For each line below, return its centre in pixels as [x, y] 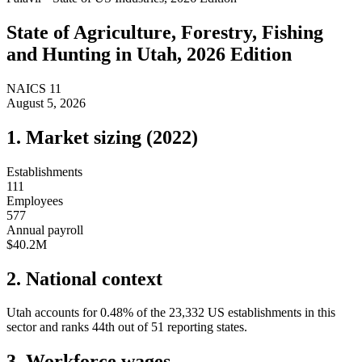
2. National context [84, 278]
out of [135, 327]
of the [153, 313]
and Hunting [59, 54]
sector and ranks [48, 327]
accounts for [64, 313]
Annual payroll [45, 229]
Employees [35, 200]
